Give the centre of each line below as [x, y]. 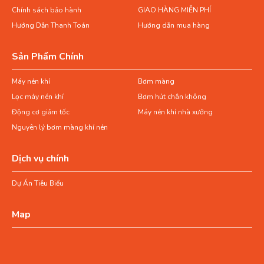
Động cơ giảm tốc [41, 112]
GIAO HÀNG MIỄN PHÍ [174, 10]
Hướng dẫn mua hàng [174, 26]
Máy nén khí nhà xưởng [175, 112]
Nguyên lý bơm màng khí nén [60, 128]
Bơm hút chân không [172, 97]
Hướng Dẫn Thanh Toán [51, 26]
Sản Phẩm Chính [48, 57]
